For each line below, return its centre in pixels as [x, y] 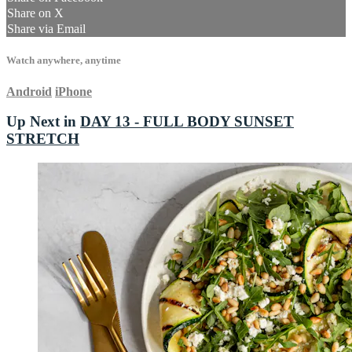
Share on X [35, 13]
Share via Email [46, 29]
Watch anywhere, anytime [64, 60]
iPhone [73, 91]
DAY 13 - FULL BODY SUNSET [187, 122]
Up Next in [43, 122]
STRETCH [43, 139]
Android [29, 91]
